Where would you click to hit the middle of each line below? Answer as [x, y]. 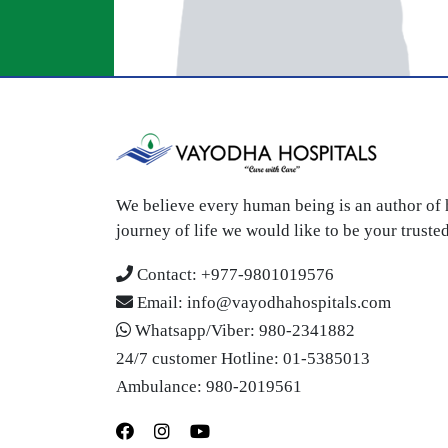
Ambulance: [158, 386]
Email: [159, 302]
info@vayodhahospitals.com [286, 302]
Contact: [166, 274]
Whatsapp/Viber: [194, 330]
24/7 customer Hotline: [197, 358]
